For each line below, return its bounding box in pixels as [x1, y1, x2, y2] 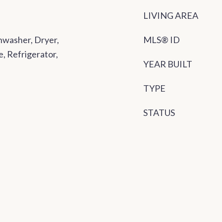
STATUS [143, 107, 175, 118]
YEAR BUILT [143, 58, 192, 70]
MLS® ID [143, 34, 180, 46]
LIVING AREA [143, 10, 198, 21]
